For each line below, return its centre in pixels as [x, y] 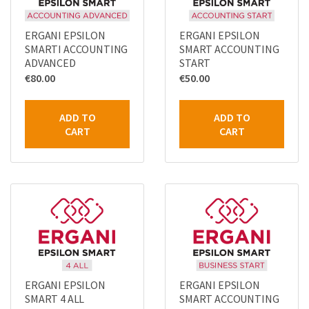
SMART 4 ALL [55, 299]
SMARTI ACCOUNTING [77, 49]
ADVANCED [50, 62]
